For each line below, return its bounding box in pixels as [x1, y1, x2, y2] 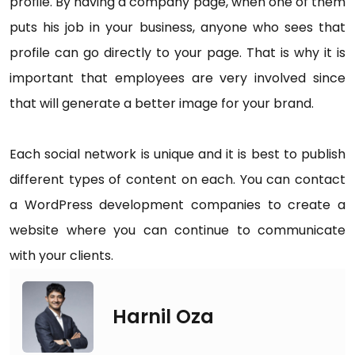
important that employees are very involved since [10, 69, 345, 87]
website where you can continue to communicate [10, 221, 345, 239]
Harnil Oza [113, 303, 214, 330]
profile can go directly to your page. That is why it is [10, 44, 345, 62]
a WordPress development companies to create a [10, 196, 345, 214]
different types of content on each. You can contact [10, 170, 345, 189]
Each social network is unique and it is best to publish [10, 145, 345, 163]
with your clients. [10, 246, 113, 265]
